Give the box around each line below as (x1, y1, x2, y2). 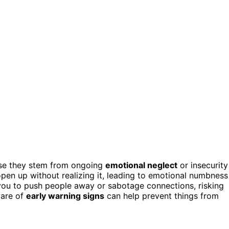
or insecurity (177, 159, 228, 170)
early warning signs (26, 190, 104, 201)
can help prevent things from (104, 190, 219, 201)
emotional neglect (105, 159, 177, 170)
